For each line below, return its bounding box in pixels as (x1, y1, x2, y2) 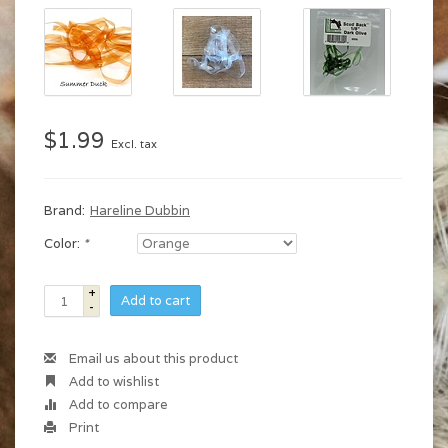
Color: (44, 235, 83, 252)
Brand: (44, 202, 85, 219)
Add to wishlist (66, 373, 159, 390)
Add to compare (66, 396, 168, 413)
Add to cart (121, 292, 190, 309)
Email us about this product (66, 350, 238, 367)
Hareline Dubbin (90, 202, 190, 219)
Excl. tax (111, 137, 157, 151)
